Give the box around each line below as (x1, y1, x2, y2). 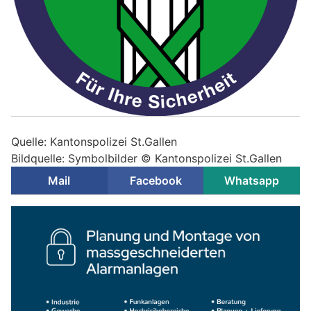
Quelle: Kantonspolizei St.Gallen (11, 134, 177, 149)
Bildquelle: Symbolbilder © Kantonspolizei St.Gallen (11, 151, 282, 165)
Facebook (129, 173, 182, 187)
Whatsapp (224, 173, 280, 187)
